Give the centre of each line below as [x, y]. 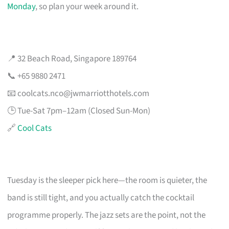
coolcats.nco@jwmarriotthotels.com [84, 93]
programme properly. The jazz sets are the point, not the [107, 215]
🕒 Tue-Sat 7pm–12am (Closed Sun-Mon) [79, 111]
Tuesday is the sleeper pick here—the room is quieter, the [107, 180]
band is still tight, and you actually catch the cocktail [101, 198]
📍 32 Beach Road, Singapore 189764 [72, 59]
